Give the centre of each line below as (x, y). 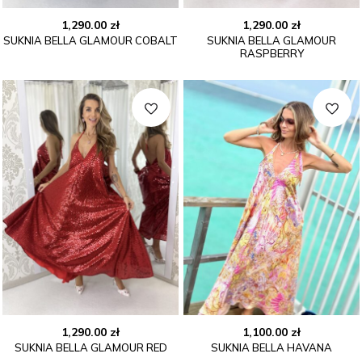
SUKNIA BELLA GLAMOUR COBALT (90, 41)
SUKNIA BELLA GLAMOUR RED (90, 347)
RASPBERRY (271, 54)
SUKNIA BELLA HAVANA (271, 347)
